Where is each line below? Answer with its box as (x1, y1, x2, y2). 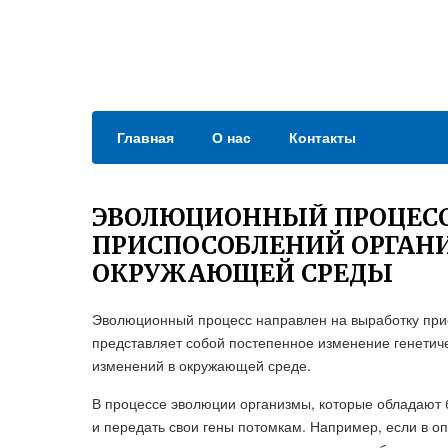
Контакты (289, 127, 356, 147)
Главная (117, 127, 174, 147)
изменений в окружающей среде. (92, 355, 311, 375)
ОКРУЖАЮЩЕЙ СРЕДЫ (92, 258, 393, 289)
